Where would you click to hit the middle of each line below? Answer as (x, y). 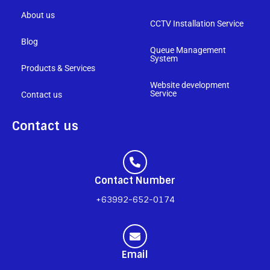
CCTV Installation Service (197, 23)
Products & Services (58, 68)
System (164, 58)
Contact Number (135, 180)
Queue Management (188, 50)
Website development (190, 85)
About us (38, 15)
